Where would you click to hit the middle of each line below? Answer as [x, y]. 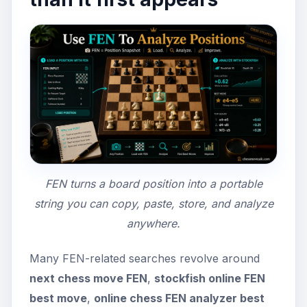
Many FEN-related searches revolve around [145, 258]
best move [58, 298]
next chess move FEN [88, 278]
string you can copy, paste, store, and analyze [153, 203]
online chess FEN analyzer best [179, 298]
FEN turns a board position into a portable [153, 183]
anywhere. [153, 223]
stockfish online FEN [210, 278]
